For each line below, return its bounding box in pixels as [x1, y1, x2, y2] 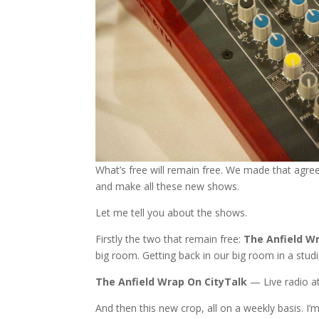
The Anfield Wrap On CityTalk [95, 275, 248, 289]
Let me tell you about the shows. [95, 206, 248, 220]
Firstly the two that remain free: [95, 232, 244, 246]
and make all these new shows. [95, 179, 240, 194]
